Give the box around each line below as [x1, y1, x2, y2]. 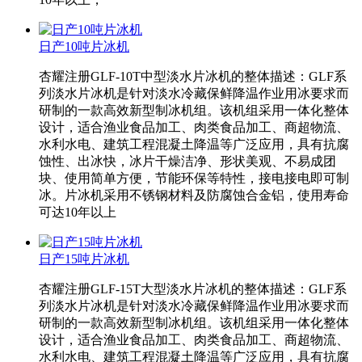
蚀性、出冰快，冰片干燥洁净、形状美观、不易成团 [39, 154, 336, 169]
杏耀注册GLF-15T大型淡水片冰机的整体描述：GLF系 [39, 282, 347, 297]
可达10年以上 [39, 205, 116, 220]
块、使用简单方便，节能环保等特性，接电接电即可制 [39, 171, 349, 186]
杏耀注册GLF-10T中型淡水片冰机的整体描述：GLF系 [39, 69, 347, 84]
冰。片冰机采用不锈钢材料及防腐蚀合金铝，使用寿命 [39, 188, 349, 203]
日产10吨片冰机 [39, 40, 129, 54]
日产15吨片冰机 [39, 252, 129, 267]
